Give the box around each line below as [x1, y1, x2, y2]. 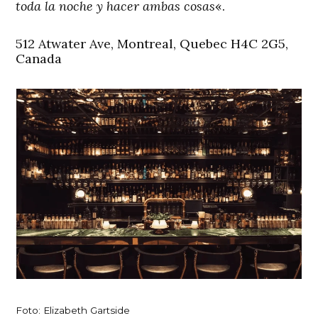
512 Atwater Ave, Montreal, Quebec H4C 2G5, [16, 35, 289, 53]
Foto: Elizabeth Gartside [16, 304, 131, 316]
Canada [16, 50, 62, 67]
